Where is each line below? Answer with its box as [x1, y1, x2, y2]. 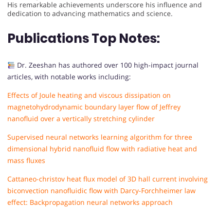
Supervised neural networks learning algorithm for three [7, 132, 192, 142]
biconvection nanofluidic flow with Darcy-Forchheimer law [7, 186, 196, 196]
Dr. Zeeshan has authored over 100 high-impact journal [15, 60, 199, 70]
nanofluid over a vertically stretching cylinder [7, 114, 155, 124]
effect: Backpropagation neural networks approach [7, 198, 173, 207]
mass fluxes [7, 156, 45, 165]
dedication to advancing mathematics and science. [7, 9, 173, 18]
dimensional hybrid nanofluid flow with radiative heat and [7, 144, 197, 154]
